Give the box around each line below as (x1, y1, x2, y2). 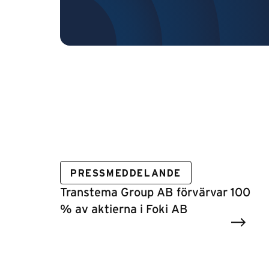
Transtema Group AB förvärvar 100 (60, 187, 250, 199)
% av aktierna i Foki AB (60, 204, 188, 216)
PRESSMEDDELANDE (70, 169, 181, 178)
